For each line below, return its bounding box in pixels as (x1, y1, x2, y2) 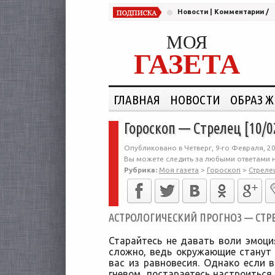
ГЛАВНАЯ (114, 92, 160, 107)
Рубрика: (124, 166, 157, 174)
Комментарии (214, 8, 264, 15)
